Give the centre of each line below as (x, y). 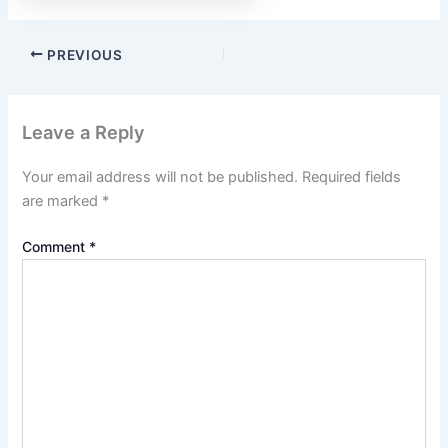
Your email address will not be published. (160, 177)
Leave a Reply (84, 132)
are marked (62, 201)
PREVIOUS (83, 54)
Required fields (352, 177)
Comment (56, 247)
